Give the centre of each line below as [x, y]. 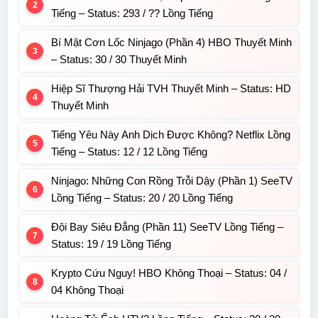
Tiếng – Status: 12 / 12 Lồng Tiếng [129, 152]
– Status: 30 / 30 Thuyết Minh [119, 60]
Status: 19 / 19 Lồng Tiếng [111, 244]
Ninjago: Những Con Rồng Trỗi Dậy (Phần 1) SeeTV [172, 181]
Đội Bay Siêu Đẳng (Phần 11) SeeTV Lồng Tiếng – [167, 227]
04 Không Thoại [87, 290]
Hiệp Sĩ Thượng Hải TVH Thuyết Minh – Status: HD [171, 89]
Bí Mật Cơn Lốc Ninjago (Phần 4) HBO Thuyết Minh [171, 43]
